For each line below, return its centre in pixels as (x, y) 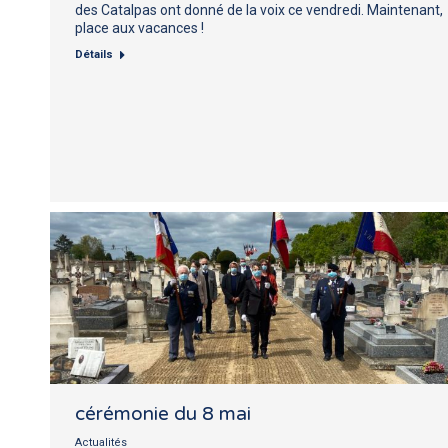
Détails (94, 54)
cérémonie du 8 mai (163, 413)
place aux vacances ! (139, 27)
